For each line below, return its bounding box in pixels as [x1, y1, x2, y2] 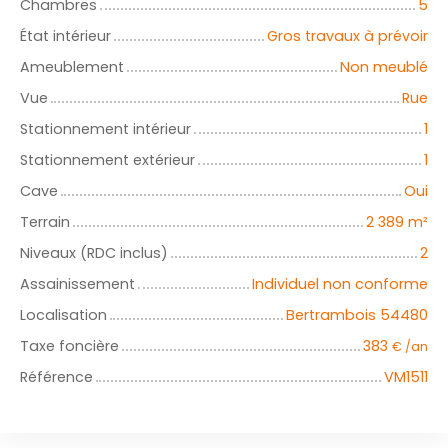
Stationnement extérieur [20, 150, 195, 171]
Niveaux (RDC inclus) [20, 243, 168, 264]
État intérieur [20, 26, 111, 47]
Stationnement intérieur [20, 119, 191, 140]
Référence [20, 367, 93, 388]
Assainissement [20, 274, 135, 295]
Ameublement [20, 57, 124, 78]
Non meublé [340, 57, 428, 78]
